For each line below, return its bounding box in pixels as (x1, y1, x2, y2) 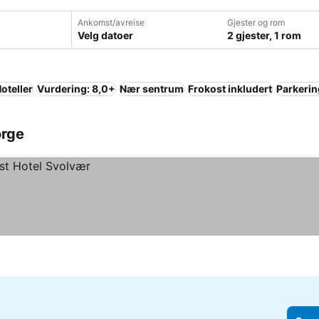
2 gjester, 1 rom (226, 29, 301, 41)
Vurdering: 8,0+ (37, 83, 115, 95)
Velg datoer (77, 29, 133, 41)
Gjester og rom (226, 17, 285, 28)
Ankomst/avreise (77, 17, 145, 28)
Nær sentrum (120, 83, 184, 95)
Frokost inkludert (188, 83, 272, 95)
